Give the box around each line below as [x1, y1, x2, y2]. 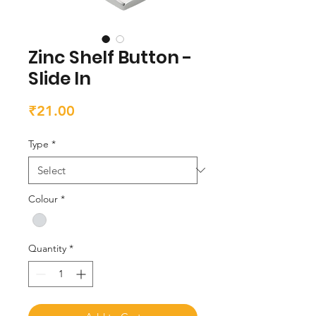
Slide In [28, 66, 91, 91]
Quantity [28, 241, 66, 255]
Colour [28, 192, 58, 205]
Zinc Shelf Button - [28, 44, 193, 70]
